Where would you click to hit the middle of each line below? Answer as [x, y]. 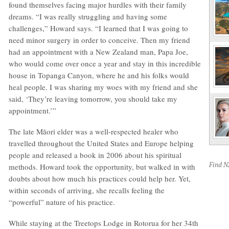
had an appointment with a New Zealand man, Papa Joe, [98, 52]
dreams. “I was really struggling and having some [88, 16]
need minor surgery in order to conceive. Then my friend [99, 40]
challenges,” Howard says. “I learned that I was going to [98, 28]
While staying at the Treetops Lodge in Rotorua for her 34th [104, 223]
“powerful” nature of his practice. [62, 202]
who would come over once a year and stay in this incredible [105, 63]
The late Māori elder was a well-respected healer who [94, 131]
